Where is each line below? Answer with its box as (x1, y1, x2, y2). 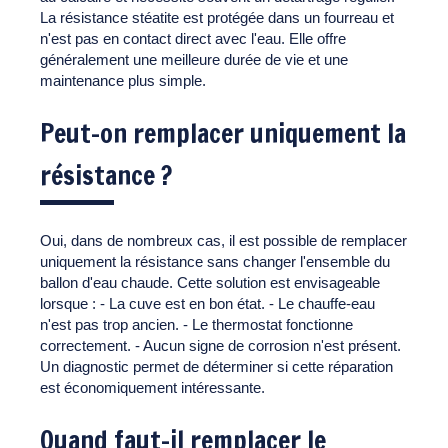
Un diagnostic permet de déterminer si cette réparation (40, 357, 393, 375)
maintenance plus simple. (40, 71, 206, 89)
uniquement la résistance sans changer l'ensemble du (40, 252, 390, 270)
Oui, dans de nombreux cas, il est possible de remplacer (40, 231, 407, 249)
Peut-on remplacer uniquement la (40, 114, 406, 152)
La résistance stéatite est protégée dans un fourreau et (40, 8, 394, 26)
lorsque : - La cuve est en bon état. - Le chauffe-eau (40, 294, 375, 312)
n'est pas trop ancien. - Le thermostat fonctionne (40, 315, 353, 333)
